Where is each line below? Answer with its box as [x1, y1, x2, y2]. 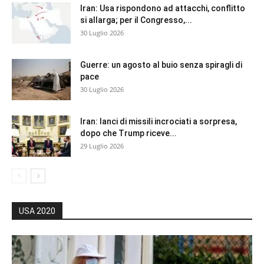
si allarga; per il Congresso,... [80, 15, 192, 25]
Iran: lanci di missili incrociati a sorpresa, [80, 116, 237, 126]
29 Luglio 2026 [80, 141, 124, 150]
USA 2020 [19, 206, 55, 216]
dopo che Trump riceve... [80, 128, 177, 138]
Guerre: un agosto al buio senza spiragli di [80, 60, 242, 70]
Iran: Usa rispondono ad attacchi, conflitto [80, 3, 245, 13]
